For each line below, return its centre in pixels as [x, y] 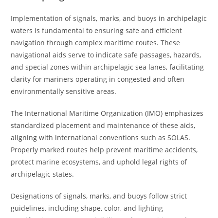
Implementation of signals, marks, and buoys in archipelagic [109, 18]
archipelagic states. [43, 174]
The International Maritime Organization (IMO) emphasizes [107, 113]
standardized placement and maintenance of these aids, [103, 125]
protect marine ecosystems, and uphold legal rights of [99, 162]
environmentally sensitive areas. [64, 91]
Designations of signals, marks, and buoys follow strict [99, 196]
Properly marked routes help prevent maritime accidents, [104, 150]
